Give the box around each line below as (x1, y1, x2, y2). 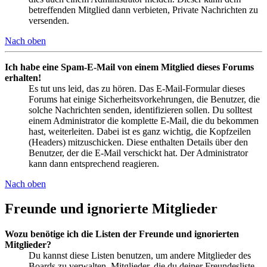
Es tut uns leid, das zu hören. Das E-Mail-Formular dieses (29, 83, 245, 94)
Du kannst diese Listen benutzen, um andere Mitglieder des (29, 250, 251, 261)
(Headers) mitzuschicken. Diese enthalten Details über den (29, 136, 248, 147)
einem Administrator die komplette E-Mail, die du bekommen (29, 115, 259, 126)
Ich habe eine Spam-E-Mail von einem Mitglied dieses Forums (5, 61, 254, 72)
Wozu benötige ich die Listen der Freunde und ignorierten (5, 229, 239, 240)
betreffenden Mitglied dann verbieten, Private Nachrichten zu (29, 4, 258, 15)
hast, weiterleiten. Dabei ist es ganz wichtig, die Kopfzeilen (29, 126, 251, 136)
